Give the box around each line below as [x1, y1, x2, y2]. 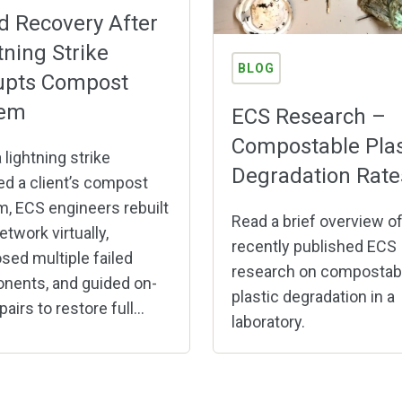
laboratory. [231, 311, 305, 331]
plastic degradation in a [231, 286, 395, 306]
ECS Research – [231, 103, 386, 129]
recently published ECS [231, 236, 397, 256]
